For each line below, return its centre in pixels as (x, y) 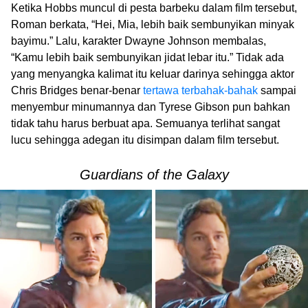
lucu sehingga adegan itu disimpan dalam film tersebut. (145, 140)
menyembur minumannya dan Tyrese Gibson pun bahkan (151, 107)
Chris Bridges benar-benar (77, 90)
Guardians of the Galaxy (154, 174)
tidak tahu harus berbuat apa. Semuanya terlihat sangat (145, 123)
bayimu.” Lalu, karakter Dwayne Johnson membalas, (139, 41)
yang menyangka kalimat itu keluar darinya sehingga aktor (153, 74)
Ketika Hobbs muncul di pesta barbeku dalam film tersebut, (154, 8)
